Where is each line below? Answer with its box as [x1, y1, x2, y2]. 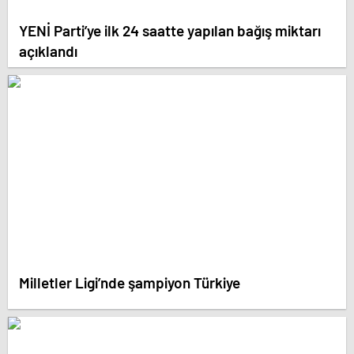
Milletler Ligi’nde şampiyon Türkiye [19, 273, 240, 292]
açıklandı [19, 41, 77, 60]
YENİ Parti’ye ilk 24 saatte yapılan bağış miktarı [19, 21, 321, 40]
